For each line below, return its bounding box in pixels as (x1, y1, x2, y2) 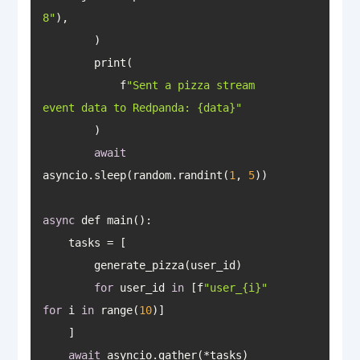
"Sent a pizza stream (125, 78, 255, 92)
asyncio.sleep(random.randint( (42, 168, 229, 182)
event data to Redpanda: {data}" (42, 100, 242, 114)
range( (93, 303, 139, 317)
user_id (112, 280, 171, 294)
